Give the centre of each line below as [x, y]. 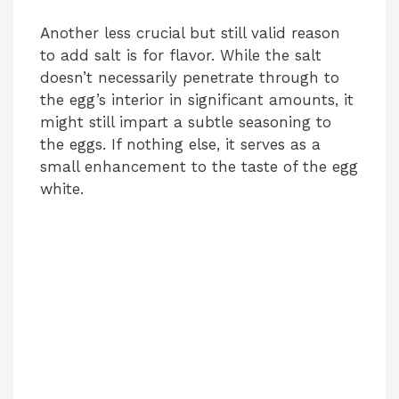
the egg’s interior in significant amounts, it [197, 100]
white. [62, 189]
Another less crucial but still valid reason [190, 33]
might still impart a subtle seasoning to [186, 122]
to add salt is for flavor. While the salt [181, 56]
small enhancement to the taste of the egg [199, 167]
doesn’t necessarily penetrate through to [190, 78]
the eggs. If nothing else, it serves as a [180, 145]
